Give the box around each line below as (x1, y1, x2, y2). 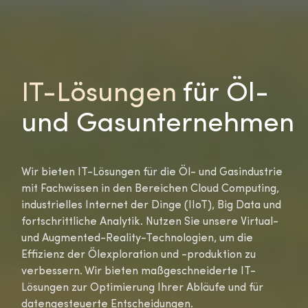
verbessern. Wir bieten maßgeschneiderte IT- (21, 265, 256, 277)
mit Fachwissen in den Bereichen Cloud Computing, (21, 183, 279, 195)
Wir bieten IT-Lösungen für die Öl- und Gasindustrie (21, 166, 283, 178)
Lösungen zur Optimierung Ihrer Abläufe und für (21, 282, 263, 294)
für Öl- (177, 80, 269, 108)
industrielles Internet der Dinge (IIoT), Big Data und (21, 199, 281, 211)
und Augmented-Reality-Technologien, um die (21, 232, 253, 244)
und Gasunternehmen (21, 110, 295, 138)
